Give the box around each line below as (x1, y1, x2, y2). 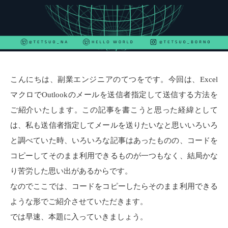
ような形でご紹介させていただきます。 (10, 197, 148, 206)
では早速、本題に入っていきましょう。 (10, 213, 148, 221)
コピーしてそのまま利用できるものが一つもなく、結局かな (10, 152, 218, 160)
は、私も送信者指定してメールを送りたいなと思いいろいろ (10, 121, 218, 129)
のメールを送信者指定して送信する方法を (68, 91, 218, 99)
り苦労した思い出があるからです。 (10, 167, 132, 175)
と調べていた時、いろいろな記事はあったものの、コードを (10, 136, 218, 145)
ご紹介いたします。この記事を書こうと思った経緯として (10, 106, 218, 114)
